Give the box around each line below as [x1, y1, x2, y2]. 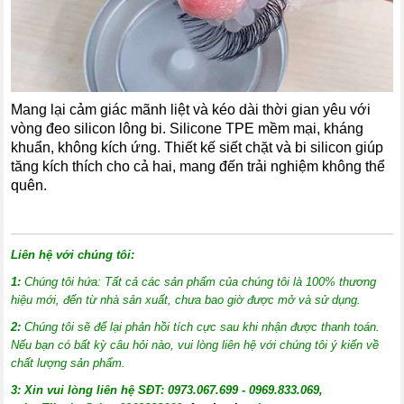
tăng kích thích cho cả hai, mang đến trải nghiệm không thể [11, 159, 386, 174]
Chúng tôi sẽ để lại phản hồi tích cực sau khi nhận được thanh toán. [21, 320, 381, 334]
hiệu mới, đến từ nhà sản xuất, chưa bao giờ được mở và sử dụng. [11, 293, 362, 307]
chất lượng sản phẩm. [11, 356, 126, 370]
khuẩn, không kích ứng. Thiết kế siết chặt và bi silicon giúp [11, 140, 384, 155]
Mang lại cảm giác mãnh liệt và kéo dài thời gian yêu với [11, 102, 372, 117]
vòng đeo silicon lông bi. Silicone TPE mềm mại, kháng [11, 121, 364, 136]
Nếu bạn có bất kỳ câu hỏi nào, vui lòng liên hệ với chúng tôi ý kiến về [11, 338, 380, 352]
